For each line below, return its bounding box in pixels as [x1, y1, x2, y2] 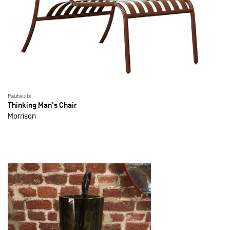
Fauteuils [8, 92, 31, 100]
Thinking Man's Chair [8, 100, 76, 110]
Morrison [8, 111, 36, 121]
